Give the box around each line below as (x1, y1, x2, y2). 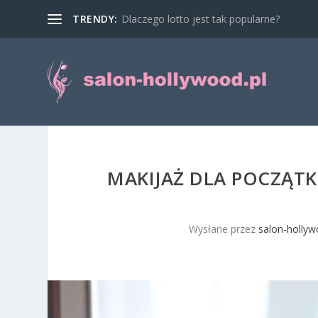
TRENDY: (72, 11, 118, 26)
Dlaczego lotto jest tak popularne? (121, 11, 280, 26)
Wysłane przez (188, 222, 258, 236)
